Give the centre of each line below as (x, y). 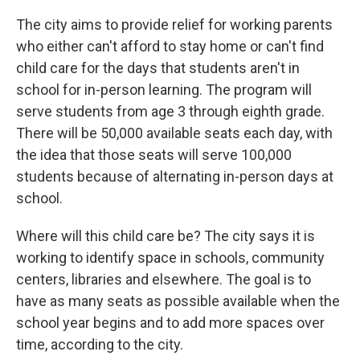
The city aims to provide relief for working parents (174, 25)
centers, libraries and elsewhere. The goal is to (164, 279)
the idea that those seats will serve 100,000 (154, 155)
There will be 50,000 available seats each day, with (174, 133)
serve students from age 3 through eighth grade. (170, 111)
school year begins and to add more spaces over (170, 323)
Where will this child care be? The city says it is (166, 236)
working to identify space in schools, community (170, 258)
